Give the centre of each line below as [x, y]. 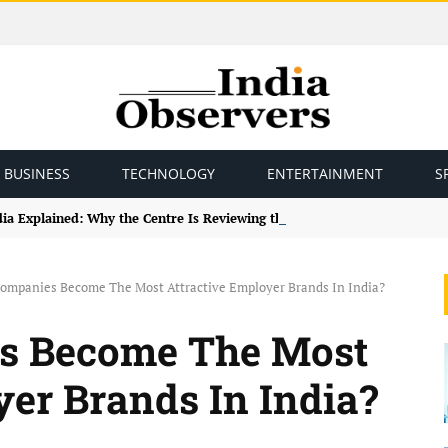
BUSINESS [37, 173]
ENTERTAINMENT [325, 173]
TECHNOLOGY [168, 173]
